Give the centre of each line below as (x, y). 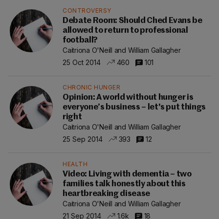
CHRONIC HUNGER (91, 87)
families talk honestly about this (124, 184)
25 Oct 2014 (82, 62)
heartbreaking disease (106, 194)
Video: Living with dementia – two (127, 174)
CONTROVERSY (87, 11)
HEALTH (75, 164)
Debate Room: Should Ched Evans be (132, 21)
